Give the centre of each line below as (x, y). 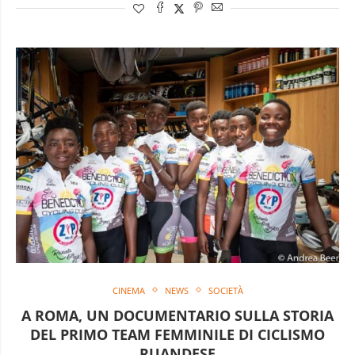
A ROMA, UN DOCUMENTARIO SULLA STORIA (177, 315)
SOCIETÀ (225, 290)
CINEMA (128, 290)
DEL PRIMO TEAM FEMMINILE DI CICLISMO (177, 334)
